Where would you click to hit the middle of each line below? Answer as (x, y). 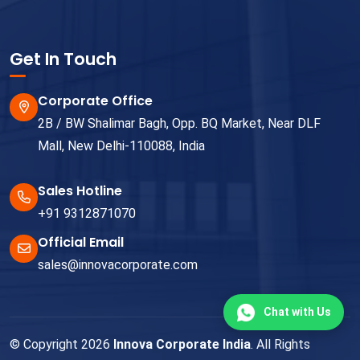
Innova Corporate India (182, 345)
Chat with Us (297, 312)
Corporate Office (95, 101)
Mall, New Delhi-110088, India (121, 146)
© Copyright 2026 (61, 345)
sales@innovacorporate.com (118, 265)
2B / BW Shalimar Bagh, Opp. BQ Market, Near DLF (179, 124)
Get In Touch (63, 59)
